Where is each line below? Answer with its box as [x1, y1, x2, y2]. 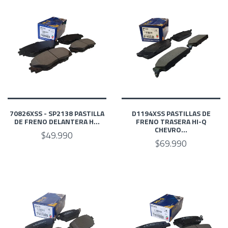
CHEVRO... [155, 124, 187, 135]
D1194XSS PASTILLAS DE [131, 107, 211, 119]
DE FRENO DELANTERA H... [14, 116, 100, 127]
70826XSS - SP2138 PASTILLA [10, 107, 104, 119]
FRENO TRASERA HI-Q [135, 116, 207, 127]
